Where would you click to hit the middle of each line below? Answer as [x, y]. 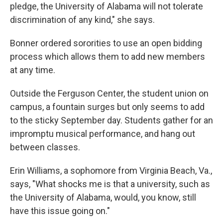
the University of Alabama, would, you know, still [103, 197]
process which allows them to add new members [108, 56]
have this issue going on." [60, 211]
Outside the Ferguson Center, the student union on [109, 93]
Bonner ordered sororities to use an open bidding [106, 43]
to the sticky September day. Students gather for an [111, 120]
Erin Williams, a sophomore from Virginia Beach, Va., [111, 170]
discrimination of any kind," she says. [82, 20]
